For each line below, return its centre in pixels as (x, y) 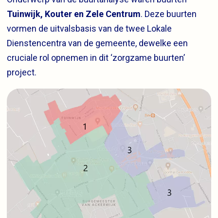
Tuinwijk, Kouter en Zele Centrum (74, 14)
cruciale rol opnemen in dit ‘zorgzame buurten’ (96, 57)
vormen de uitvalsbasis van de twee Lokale (89, 28)
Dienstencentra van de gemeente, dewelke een (97, 43)
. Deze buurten (169, 14)
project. (22, 72)
